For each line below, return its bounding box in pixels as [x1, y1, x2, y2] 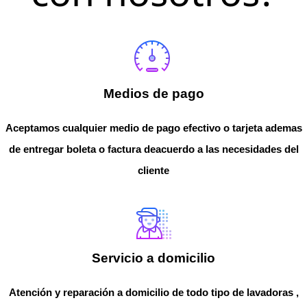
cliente [138, 164, 169, 177]
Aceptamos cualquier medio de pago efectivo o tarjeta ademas [5, 122, 302, 134]
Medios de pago [103, 86, 204, 101]
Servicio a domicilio [92, 251, 215, 266]
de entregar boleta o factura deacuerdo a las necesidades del [8, 143, 299, 156]
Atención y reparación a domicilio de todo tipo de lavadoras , [8, 286, 299, 299]
